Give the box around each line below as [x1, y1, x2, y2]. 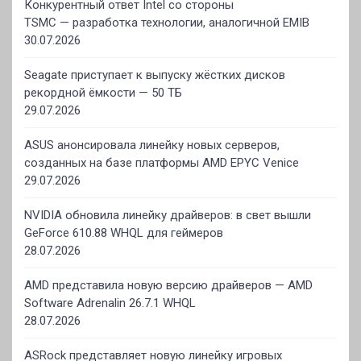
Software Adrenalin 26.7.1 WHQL [24, 296, 196, 310]
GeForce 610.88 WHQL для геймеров [24, 226, 223, 240]
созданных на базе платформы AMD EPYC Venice [24, 156, 299, 170]
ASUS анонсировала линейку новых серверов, [24, 138, 280, 152]
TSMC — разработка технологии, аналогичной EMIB [24, 15, 309, 30]
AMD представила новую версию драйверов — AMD [24, 278, 313, 293]
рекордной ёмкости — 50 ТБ [24, 85, 182, 100]
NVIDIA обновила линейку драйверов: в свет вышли [24, 208, 311, 222]
